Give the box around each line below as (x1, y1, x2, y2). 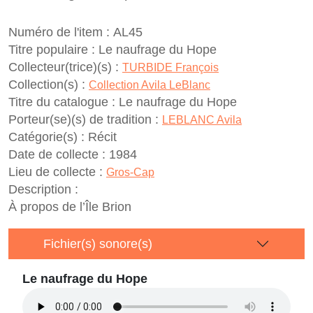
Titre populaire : (8, 43, 95, 57)
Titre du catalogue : (8, 95, 115, 109)
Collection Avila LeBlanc (89, 79, 210, 91)
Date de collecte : (8, 147, 105, 161)
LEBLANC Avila (162, 114, 242, 126)
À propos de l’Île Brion (8, 200, 131, 214)
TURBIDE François (122, 61, 219, 73)
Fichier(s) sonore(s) (43, 237, 152, 251)
